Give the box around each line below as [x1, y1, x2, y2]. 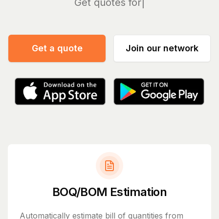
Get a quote [31, 43, 83, 54]
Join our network [126, 43, 198, 54]
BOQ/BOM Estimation [52, 184, 167, 199]
